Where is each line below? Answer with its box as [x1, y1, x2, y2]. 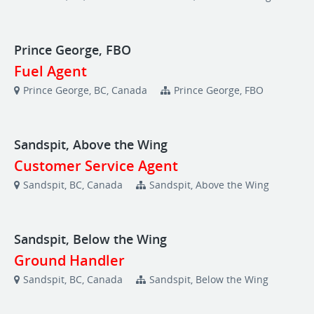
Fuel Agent [14, 62, 87, 81]
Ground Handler [14, 251, 125, 270]
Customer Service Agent [14, 156, 178, 175]
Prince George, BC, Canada [23, 83, 147, 97]
